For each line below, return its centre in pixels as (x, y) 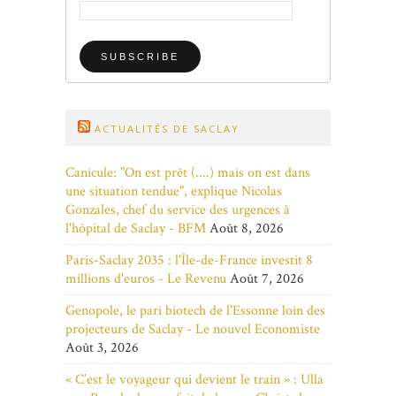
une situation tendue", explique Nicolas (174, 192)
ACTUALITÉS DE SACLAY (167, 129)
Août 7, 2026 (267, 279)
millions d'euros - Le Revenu (146, 279)
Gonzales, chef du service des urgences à (178, 210)
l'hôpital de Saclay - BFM (136, 229)
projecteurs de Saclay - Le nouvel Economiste (193, 330)
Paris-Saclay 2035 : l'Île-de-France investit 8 (189, 261)
